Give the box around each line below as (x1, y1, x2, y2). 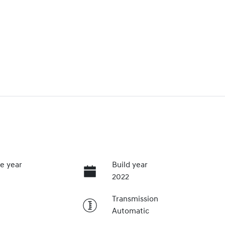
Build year (111, 161, 148, 170)
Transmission (111, 195, 158, 204)
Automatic (111, 207, 149, 216)
